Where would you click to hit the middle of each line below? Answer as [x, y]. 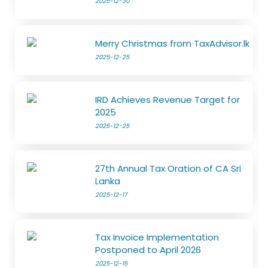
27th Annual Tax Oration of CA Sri [168, 169]
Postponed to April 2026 [148, 250]
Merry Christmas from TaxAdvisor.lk [173, 44]
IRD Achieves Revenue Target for [168, 100]
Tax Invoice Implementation [157, 237]
